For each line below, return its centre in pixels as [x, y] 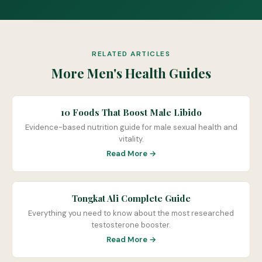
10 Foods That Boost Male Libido [131, 112]
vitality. [131, 139]
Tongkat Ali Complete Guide [131, 198]
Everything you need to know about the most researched [131, 213]
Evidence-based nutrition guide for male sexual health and [131, 127]
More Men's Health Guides [131, 73]
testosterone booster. [131, 225]
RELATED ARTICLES [131, 54]
